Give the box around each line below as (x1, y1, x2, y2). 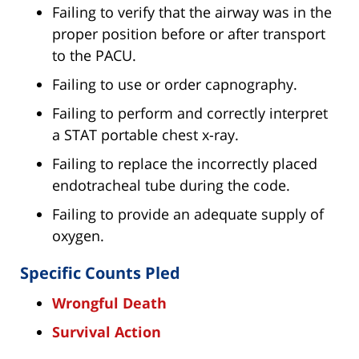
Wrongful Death (52, 293, 167, 313)
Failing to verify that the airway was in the (52, 2, 332, 22)
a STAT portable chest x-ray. (52, 125, 239, 145)
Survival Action (52, 322, 161, 342)
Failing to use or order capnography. (52, 75, 297, 95)
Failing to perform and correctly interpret (52, 103, 328, 123)
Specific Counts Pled (20, 262, 180, 284)
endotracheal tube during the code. (52, 175, 290, 196)
